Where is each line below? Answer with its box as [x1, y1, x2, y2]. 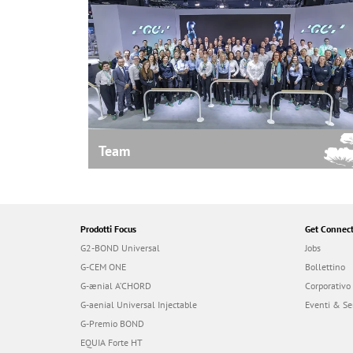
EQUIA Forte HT [80, 336, 143, 348]
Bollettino [305, 260, 345, 273]
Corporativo [305, 279, 351, 292]
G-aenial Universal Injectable [80, 298, 197, 310]
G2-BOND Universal [80, 241, 160, 254]
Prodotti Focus [80, 222, 136, 235]
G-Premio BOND [80, 317, 144, 329]
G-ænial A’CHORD [80, 279, 151, 292]
